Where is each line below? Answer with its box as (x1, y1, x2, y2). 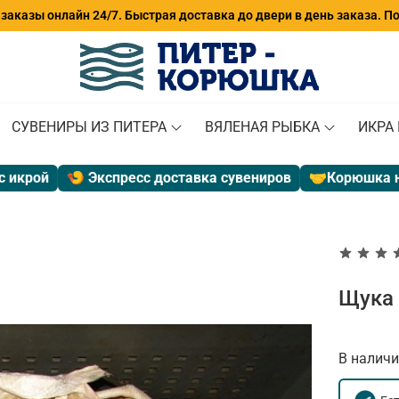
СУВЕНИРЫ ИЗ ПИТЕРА (11, 118, 167, 135)
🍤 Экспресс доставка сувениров (37, 168, 263, 186)
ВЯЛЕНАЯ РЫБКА (204, 118, 320, 135)
